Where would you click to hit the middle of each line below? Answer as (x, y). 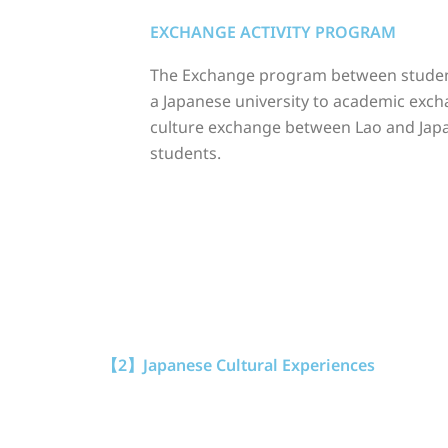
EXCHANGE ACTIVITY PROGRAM (273, 32)
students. (185, 153)
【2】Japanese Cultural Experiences (238, 364)
